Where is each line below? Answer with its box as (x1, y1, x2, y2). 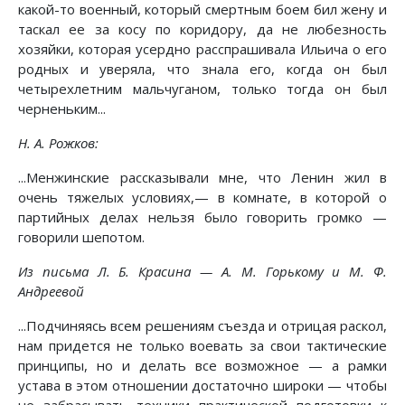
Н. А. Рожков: (18, 134, 99, 153)
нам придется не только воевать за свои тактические (18, 336, 387, 355)
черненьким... (18, 99, 106, 118)
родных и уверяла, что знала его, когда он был (18, 60, 387, 79)
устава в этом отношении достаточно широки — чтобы (18, 376, 387, 395)
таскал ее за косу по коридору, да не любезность (18, 20, 387, 39)
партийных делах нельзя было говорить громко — (18, 208, 387, 227)
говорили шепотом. (18, 228, 145, 247)
